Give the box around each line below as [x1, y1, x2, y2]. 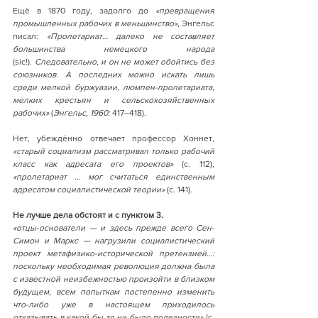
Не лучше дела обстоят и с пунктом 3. [13, 209, 163, 220]
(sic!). [13, 56, 32, 67]
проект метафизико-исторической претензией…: [13, 248, 214, 258]
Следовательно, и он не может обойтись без [32, 56, 214, 67]
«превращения [155, 5, 214, 16]
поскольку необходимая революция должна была [13, 261, 214, 271]
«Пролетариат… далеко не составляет [46, 31, 214, 41]
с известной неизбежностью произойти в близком [13, 273, 214, 284]
